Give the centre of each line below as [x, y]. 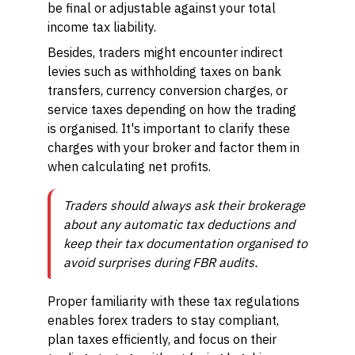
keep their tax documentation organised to [185, 243]
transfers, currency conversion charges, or [168, 90]
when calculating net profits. [129, 166]
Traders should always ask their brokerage [184, 205]
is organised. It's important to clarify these [169, 128]
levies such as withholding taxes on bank [164, 71]
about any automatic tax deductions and [179, 224]
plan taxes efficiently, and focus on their [162, 339]
